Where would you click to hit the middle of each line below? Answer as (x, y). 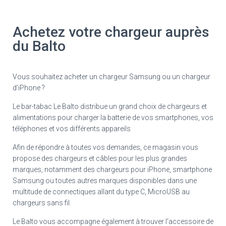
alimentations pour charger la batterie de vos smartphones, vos (113, 118)
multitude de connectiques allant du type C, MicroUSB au (101, 192)
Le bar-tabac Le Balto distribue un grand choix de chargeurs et (110, 107)
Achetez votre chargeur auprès (111, 32)
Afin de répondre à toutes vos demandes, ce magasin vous (105, 148)
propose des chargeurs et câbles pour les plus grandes (100, 159)
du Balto (39, 46)
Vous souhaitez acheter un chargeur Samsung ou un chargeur (111, 77)
